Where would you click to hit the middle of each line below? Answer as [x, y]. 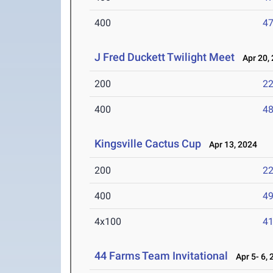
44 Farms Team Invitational [161, 256]
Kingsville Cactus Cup [149, 144]
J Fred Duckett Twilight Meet [165, 57]
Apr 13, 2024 [231, 144]
